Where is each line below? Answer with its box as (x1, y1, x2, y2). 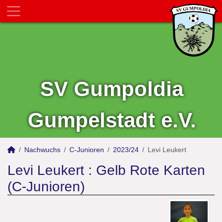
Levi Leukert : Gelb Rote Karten (7, 163, 205, 178)
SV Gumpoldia (40, 77, 183, 101)
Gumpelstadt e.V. (27, 109, 196, 132)
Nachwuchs (24, 146, 60, 154)
